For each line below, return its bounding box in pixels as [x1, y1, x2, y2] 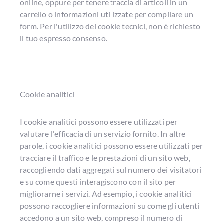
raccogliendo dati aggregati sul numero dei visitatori [20, 164, 202, 174]
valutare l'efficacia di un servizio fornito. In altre [20, 128, 186, 138]
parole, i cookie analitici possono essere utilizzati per [20, 140, 203, 150]
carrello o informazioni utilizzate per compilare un [20, 9, 194, 19]
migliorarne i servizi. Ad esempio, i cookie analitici [20, 188, 192, 198]
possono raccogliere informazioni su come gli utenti [20, 200, 200, 210]
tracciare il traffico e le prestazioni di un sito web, [20, 152, 190, 162]
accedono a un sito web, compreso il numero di [20, 212, 183, 222]
